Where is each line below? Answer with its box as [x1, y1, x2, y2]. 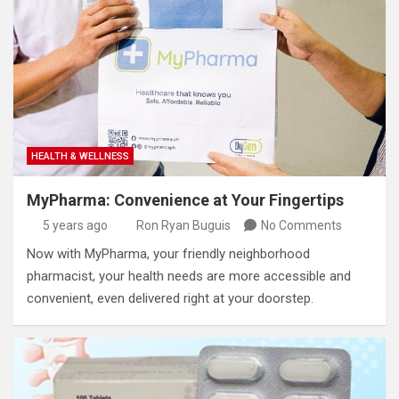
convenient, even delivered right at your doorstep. [27, 290, 313, 307]
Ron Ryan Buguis [136, 218, 231, 233]
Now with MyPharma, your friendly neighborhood [27, 246, 310, 263]
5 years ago [42, 218, 108, 233]
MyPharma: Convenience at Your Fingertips [27, 191, 344, 210]
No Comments [261, 218, 342, 233]
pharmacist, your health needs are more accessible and [27, 268, 351, 285]
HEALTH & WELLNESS [31, 151, 129, 163]
